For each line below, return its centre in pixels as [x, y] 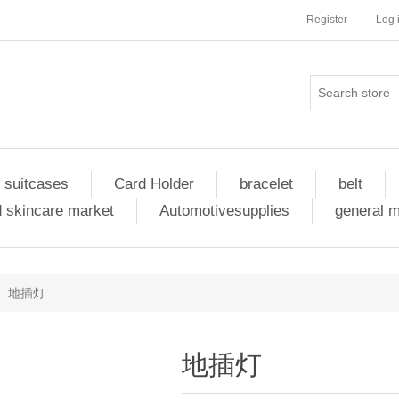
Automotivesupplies [224, 211]
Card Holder [154, 184]
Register [327, 20]
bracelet [266, 184]
